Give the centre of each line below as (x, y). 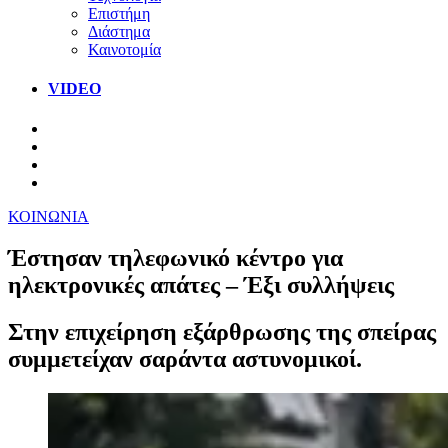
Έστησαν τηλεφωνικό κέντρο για (175, 258)
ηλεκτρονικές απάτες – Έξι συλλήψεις (201, 285)
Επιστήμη (119, 13)
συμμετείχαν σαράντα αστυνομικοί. (185, 359)
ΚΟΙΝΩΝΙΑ (48, 216)
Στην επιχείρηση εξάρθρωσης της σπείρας (222, 332)
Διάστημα (119, 31)
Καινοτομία (124, 49)
